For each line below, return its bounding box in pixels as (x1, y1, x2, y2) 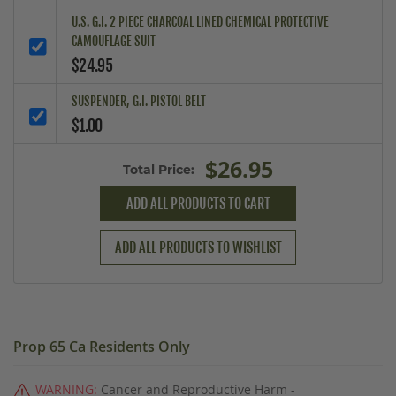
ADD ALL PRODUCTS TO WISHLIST (114, 239, 282, 257)
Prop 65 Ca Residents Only (13, 337, 190, 357)
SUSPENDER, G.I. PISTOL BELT (72, 94, 206, 110)
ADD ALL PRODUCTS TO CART (126, 194, 270, 213)
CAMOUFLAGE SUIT (72, 34, 156, 49)
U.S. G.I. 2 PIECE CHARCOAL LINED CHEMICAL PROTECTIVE (72, 14, 329, 30)
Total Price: (123, 161, 194, 178)
